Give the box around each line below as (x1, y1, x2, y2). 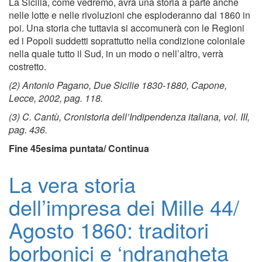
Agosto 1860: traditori (9, 215, 209, 245)
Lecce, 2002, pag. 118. (9, 91, 103, 105)
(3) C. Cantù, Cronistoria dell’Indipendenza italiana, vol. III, (9, 110, 250, 124)
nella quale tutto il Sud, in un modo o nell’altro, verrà (9, 47, 223, 61)
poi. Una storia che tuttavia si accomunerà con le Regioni (9, 21, 244, 35)
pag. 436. (9, 123, 47, 137)
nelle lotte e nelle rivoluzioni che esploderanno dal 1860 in (9, 8, 250, 22)
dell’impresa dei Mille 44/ (9, 192, 239, 222)
